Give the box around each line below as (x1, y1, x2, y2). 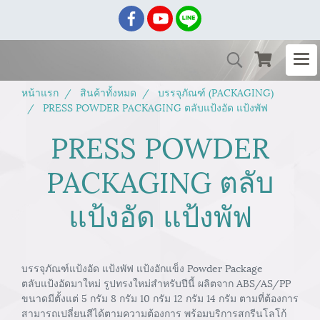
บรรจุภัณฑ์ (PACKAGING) (158, 84, 274, 99)
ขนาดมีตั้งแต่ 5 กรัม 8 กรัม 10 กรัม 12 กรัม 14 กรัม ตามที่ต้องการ (21, 290, 299, 305)
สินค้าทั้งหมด (80, 84, 136, 99)
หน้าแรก (21, 84, 59, 99)
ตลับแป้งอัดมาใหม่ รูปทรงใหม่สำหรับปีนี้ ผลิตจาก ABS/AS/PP (21, 275, 291, 290)
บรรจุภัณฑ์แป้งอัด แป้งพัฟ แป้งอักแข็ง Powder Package (21, 260, 263, 275)
